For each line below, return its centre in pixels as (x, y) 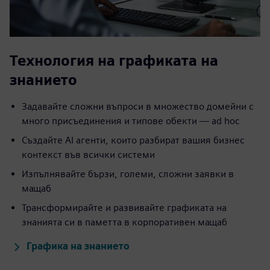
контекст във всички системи (88, 155)
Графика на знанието (78, 246)
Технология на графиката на (114, 61)
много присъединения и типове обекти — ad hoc (130, 121)
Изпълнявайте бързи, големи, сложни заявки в (128, 174)
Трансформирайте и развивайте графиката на (124, 208)
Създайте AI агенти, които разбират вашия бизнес (133, 140)
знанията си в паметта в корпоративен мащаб (124, 222)
